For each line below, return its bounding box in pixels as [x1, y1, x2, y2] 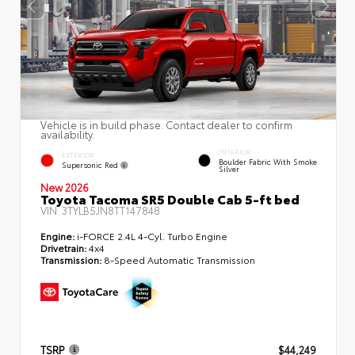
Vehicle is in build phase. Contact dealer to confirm [40, 116, 292, 132]
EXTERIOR [62, 150, 94, 159]
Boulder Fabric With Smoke [219, 155, 318, 166]
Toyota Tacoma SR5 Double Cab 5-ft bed [40, 189, 300, 208]
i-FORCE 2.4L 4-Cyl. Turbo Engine [74, 228, 227, 242]
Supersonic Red [62, 158, 120, 170]
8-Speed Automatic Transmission [104, 252, 255, 266]
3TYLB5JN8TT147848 [62, 202, 160, 217]
